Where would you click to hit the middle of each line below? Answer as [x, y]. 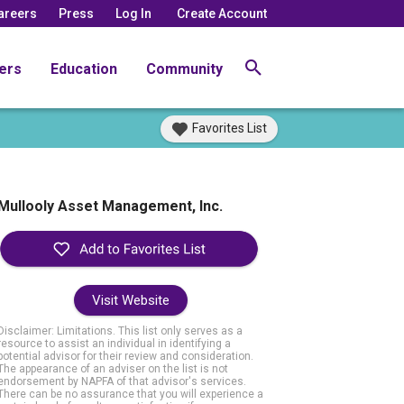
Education [84, 69]
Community [184, 69]
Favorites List [230, 128]
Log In [133, 13]
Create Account [222, 13]
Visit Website [130, 301]
